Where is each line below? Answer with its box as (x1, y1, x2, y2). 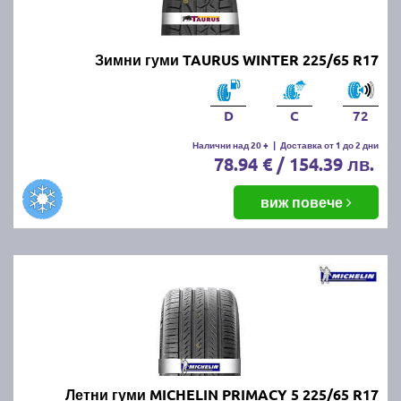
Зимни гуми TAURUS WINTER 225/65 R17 (95, 49, 379, 69)
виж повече (260, 192, 346, 211)
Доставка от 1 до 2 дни (280, 137, 379, 151)
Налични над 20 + (192, 137, 269, 151)
